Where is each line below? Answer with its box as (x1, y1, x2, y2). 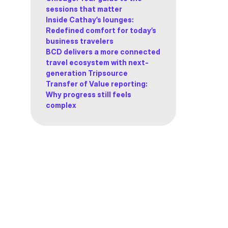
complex (46, 101, 78, 109)
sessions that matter (46, 5, 122, 13)
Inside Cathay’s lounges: (46, 15, 134, 24)
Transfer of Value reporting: (46, 79, 148, 88)
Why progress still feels (46, 90, 131, 99)
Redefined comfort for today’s (46, 26, 156, 35)
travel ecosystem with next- (46, 58, 149, 67)
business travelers (46, 37, 113, 45)
